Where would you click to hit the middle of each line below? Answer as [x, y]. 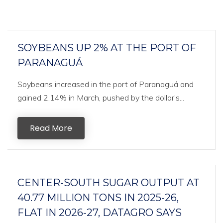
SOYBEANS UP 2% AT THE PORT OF [107, 48]
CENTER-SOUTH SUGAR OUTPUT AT [109, 183]
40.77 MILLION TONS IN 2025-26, [98, 198]
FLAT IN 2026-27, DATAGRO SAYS [100, 213]
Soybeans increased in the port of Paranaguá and [106, 84]
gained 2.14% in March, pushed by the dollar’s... [101, 98]
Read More [51, 128]
